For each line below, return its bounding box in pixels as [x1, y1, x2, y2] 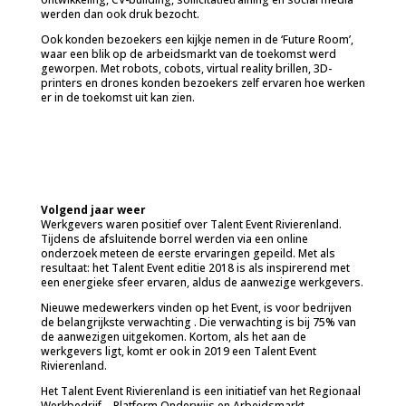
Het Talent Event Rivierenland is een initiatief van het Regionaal [40, 383, 361, 399]
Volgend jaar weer [40, 202, 146, 217]
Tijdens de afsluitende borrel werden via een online [40, 231, 308, 246]
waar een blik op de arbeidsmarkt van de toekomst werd [40, 46, 336, 62]
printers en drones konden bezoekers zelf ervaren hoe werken [40, 75, 365, 91]
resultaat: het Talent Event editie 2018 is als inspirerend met [40, 260, 350, 275]
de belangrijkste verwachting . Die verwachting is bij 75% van [40, 314, 356, 330]
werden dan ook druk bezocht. [40, 6, 199, 22]
